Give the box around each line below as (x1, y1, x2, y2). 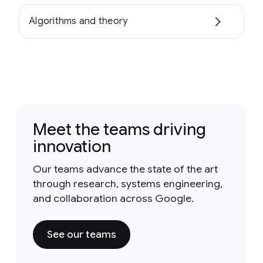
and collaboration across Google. (33, 191, 194, 205)
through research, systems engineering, (33, 177, 222, 190)
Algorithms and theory (29, 15, 128, 28)
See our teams (47, 227, 116, 241)
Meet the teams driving (33, 119, 206, 140)
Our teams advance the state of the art (33, 162, 218, 176)
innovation (33, 136, 111, 157)
